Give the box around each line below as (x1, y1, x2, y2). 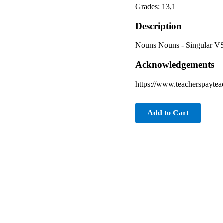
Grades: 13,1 (135, 2, 176, 11)
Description (135, 20, 182, 31)
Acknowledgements (135, 59, 214, 70)
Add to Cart (147, 108, 189, 117)
